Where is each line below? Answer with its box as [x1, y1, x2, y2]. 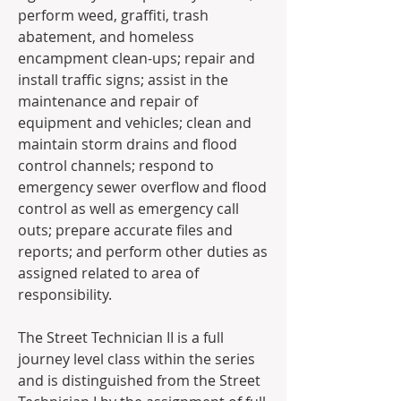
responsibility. [18, 285, 115, 304]
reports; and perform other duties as [18, 242, 268, 261]
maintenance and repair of [18, 91, 198, 111]
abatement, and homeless [18, 27, 194, 47]
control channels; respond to [18, 156, 214, 175]
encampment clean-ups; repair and [18, 48, 255, 68]
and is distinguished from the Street [18, 371, 260, 390]
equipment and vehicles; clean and [18, 113, 252, 132]
